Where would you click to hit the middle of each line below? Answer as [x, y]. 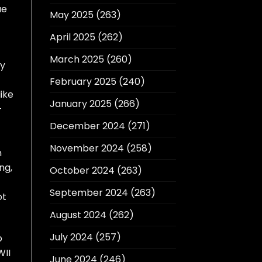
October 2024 [82, 171]
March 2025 [77, 60]
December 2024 [87, 126]
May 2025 [71, 15]
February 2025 [83, 82]
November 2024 [87, 149]
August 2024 [78, 215]
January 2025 [80, 104]
